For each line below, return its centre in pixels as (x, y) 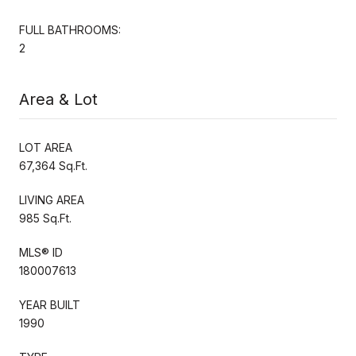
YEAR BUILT (50, 304)
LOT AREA (46, 147)
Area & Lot (58, 99)
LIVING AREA (52, 199)
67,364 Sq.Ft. (53, 165)
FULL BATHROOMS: (70, 29)
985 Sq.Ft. (45, 218)
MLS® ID (41, 252)
